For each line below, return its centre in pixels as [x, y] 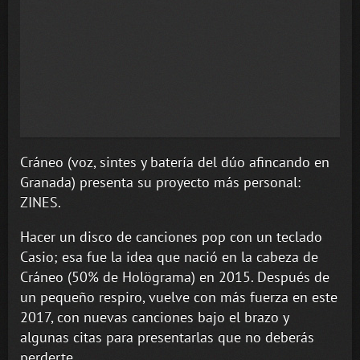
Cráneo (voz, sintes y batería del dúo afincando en [175, 162]
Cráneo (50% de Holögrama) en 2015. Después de [175, 276]
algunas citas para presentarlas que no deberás [167, 337]
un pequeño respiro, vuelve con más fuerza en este [179, 297]
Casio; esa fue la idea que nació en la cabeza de [169, 256]
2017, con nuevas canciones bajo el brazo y [154, 317]
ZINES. [41, 202]
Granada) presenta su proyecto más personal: [160, 182]
